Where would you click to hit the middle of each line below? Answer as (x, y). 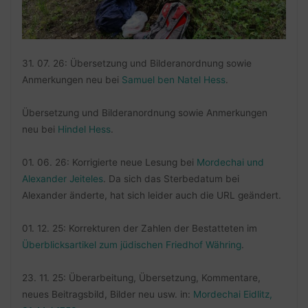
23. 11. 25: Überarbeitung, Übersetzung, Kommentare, (141, 278)
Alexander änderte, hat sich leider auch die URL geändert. (151, 196)
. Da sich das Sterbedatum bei (171, 179)
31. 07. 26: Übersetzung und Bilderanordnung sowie (136, 64)
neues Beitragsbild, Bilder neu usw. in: (107, 295)
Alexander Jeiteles (62, 179)
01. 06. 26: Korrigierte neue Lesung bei (109, 163)
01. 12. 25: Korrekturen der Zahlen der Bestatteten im (139, 229)
